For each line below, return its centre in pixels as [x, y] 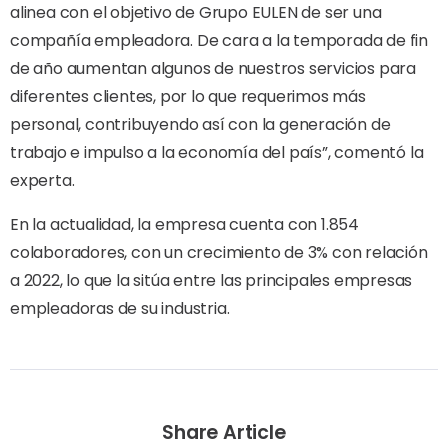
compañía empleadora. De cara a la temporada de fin [219, 40]
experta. [42, 180]
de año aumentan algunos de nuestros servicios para [213, 68]
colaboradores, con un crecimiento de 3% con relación [219, 252]
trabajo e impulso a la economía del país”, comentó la [217, 152]
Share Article [224, 432]
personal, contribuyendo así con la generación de [200, 124]
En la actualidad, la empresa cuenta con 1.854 [184, 224]
